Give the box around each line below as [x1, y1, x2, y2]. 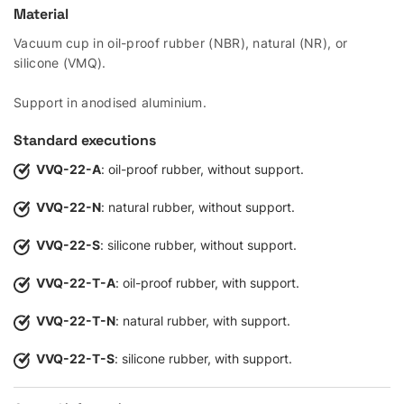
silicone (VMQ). [14, 55, 106, 70]
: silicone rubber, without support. [100, 237, 297, 252]
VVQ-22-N [36, 199, 101, 215]
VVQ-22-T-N [36, 313, 115, 328]
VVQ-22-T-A [36, 275, 115, 290]
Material [14, 5, 69, 23]
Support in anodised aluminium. [14, 95, 207, 110]
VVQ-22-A [36, 161, 101, 177]
